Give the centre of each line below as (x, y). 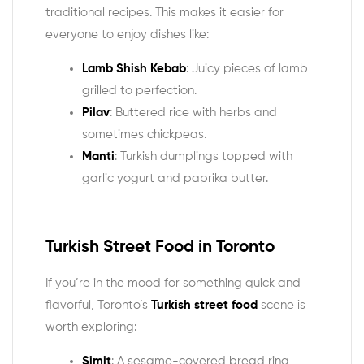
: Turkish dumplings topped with (204, 157)
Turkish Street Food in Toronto (160, 247)
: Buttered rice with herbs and (193, 113)
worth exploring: (91, 327)
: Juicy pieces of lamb (247, 69)
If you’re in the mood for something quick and (173, 284)
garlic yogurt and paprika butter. (175, 179)
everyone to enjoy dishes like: (127, 35)
